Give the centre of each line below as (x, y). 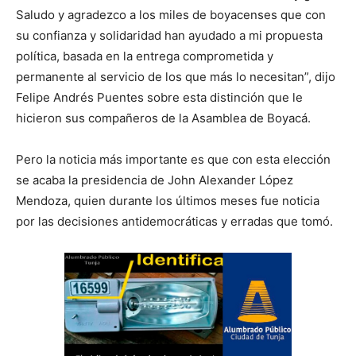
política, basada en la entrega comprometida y (145, 56)
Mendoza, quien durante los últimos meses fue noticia (168, 201)
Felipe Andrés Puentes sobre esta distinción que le (159, 98)
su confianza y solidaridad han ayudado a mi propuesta (169, 36)
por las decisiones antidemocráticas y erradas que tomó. (174, 222)
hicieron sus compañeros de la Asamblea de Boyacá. (163, 118)
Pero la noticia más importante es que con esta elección (173, 160)
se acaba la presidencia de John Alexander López (155, 180)
